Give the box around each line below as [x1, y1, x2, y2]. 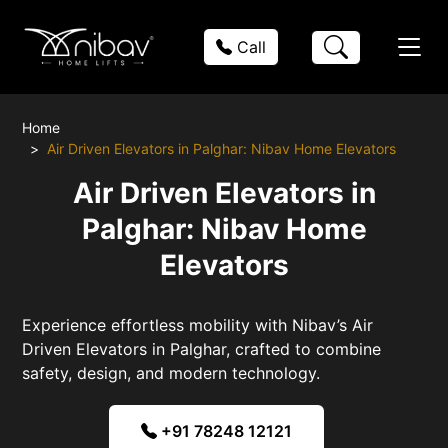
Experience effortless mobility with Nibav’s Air [22, 314, 374, 335]
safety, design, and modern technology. [22, 362, 321, 383]
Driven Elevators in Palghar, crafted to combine [22, 338, 382, 359]
